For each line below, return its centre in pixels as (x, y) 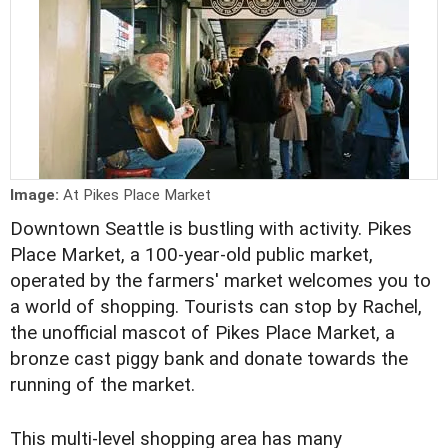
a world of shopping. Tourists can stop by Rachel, (216, 307)
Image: (36, 195)
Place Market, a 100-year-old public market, (191, 255)
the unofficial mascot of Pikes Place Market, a (202, 333)
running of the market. (102, 385)
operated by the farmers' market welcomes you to (220, 281)
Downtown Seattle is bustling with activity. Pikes (211, 229)
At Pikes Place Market (137, 195)
